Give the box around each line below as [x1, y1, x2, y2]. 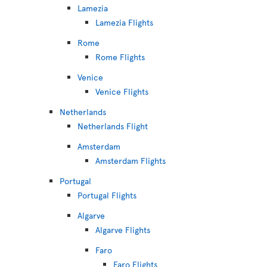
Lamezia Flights [95, 17, 153, 28]
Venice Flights [95, 86, 148, 97]
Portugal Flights [77, 190, 136, 201]
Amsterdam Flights [95, 155, 166, 166]
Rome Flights [95, 51, 145, 63]
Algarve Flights [95, 224, 150, 235]
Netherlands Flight [77, 120, 148, 132]
